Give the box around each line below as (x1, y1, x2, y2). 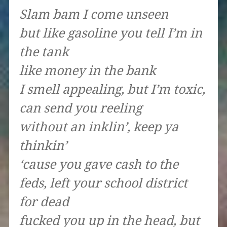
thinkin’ (19, 138, 67, 154)
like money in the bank (19, 63, 156, 79)
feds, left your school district (19, 176, 187, 191)
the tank (19, 45, 69, 60)
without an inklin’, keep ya (19, 120, 178, 135)
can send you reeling (19, 101, 142, 116)
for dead (19, 195, 69, 210)
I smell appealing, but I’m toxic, (19, 82, 205, 97)
